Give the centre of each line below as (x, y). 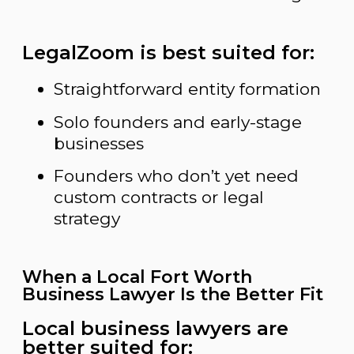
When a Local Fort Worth (137, 277)
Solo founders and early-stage (178, 122)
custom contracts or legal (159, 197)
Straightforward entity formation (187, 89)
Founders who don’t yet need (176, 176)
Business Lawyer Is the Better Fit (173, 294)
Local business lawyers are (155, 328)
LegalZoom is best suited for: (168, 53)
